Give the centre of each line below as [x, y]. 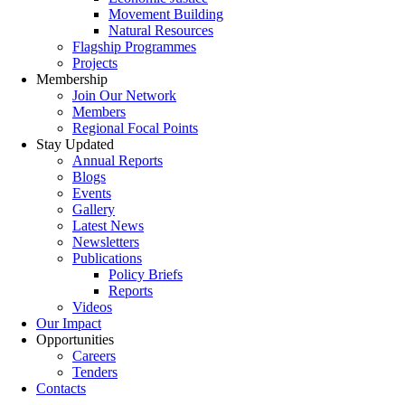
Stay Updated [75, 145]
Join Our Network [124, 96]
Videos [92, 307]
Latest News [108, 226]
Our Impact [69, 324]
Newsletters [106, 242]
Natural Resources [161, 31]
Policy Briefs [146, 275]
